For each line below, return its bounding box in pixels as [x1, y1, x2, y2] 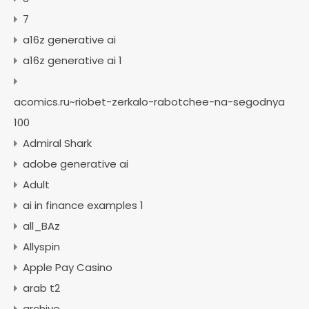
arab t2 [23, 281, 60, 295]
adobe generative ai [23, 157, 128, 171]
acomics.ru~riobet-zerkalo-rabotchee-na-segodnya [14, 94, 285, 109]
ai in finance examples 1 [23, 198, 143, 212]
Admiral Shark [23, 136, 92, 150]
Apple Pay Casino [23, 260, 112, 275]
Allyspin [23, 239, 60, 254]
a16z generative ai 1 [23, 53, 122, 68]
